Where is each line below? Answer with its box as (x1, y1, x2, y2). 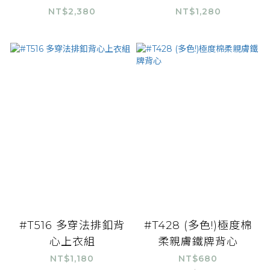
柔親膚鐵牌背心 (158, 235, 238, 249)
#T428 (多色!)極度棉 (144, 219, 252, 233)
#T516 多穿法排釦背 (19, 219, 125, 233)
